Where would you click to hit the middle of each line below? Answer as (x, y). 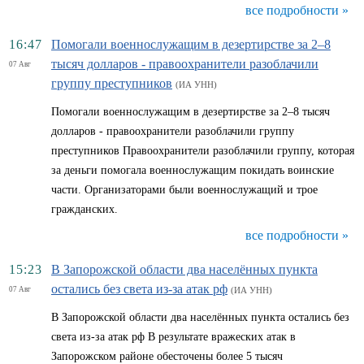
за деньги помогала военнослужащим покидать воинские (193, 170)
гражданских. (84, 209)
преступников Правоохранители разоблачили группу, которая (203, 151)
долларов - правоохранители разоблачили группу (173, 131)
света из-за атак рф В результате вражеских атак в (173, 337)
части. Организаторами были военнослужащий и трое (184, 190)
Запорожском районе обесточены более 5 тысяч (167, 356)
